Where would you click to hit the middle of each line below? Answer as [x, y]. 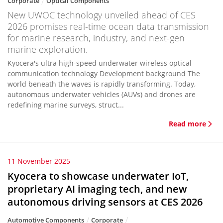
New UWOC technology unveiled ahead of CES [102, 15]
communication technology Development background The [98, 73]
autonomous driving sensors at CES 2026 [105, 202]
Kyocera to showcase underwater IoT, [98, 176]
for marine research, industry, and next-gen [96, 38]
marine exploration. [48, 49]
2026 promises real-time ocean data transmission [108, 26]
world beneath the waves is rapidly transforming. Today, [102, 84]
